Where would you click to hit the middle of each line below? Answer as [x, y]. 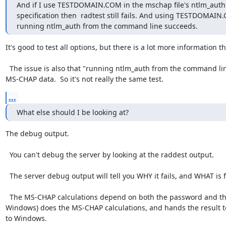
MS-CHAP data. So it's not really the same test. [84, 79]
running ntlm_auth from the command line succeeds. [107, 26]
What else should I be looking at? [72, 112]
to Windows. [26, 218]
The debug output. [37, 133]
